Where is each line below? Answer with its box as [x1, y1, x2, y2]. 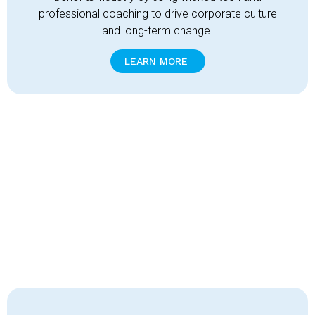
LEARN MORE [124, 56, 188, 67]
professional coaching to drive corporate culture [38, 7, 277, 20]
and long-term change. [102, 24, 213, 37]
